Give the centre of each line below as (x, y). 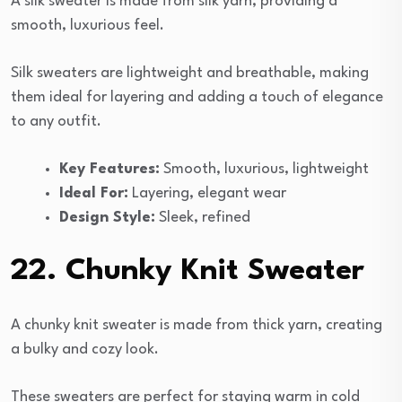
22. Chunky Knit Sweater (188, 271)
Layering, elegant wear (207, 193)
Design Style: (107, 217)
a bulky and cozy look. (85, 349)
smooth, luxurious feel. (87, 25)
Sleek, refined (203, 217)
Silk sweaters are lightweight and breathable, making (190, 73)
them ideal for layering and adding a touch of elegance (197, 97)
